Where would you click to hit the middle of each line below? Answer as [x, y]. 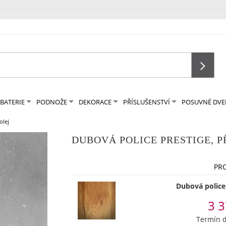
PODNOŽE [52, 102]
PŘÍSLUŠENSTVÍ [147, 102]
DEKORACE [95, 102]
